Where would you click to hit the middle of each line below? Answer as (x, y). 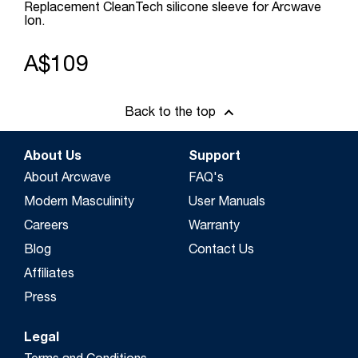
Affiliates (49, 274)
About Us (53, 157)
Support (215, 157)
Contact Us (221, 251)
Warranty (214, 227)
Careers (46, 227)
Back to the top (170, 114)
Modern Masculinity (79, 203)
